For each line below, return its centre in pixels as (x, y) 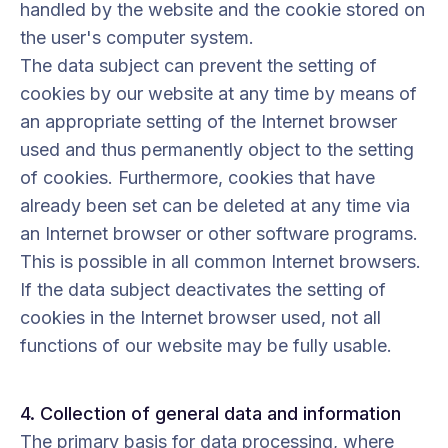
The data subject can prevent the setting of (198, 65)
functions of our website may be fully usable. (206, 345)
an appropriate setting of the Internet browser (208, 121)
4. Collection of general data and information (210, 413)
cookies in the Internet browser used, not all (200, 317)
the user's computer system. (137, 37)
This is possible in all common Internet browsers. (220, 261)
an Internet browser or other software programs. (219, 233)
